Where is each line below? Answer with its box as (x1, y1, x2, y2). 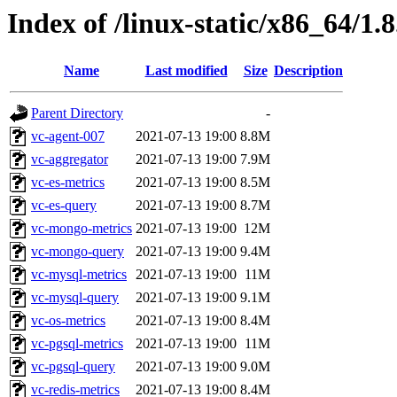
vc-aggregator (31, 152, 108, 167)
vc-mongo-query (31, 244, 124, 260)
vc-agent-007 (31, 128, 105, 144)
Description (274, 63, 343, 79)
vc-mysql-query (31, 290, 119, 306)
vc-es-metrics (31, 175, 105, 191)
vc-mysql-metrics (31, 267, 127, 283)
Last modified (144, 63, 228, 79)
